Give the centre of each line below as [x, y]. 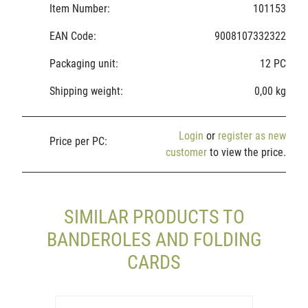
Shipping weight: [86, 91]
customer [186, 152]
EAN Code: [73, 36]
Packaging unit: [84, 64]
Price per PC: [78, 141]
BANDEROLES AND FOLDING [154, 240]
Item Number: [80, 9]
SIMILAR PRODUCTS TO [154, 217]
